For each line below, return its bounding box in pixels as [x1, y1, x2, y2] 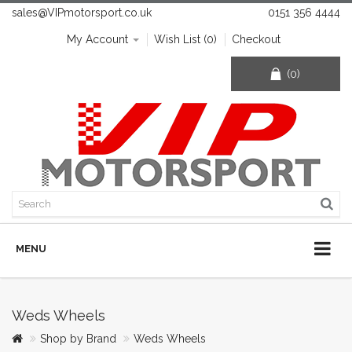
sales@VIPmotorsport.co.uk [12, 6, 152, 19]
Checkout [232, 33, 280, 46]
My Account [67, 33, 128, 46]
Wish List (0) [154, 33, 217, 46]
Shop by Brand [40, 332, 116, 345]
